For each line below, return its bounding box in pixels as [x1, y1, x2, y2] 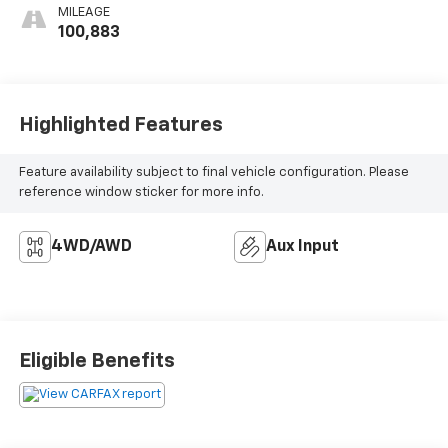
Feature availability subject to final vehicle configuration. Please [18, 166, 409, 180]
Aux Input [266, 239, 339, 256]
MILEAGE [57, 6, 110, 20]
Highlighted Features [18, 114, 223, 135]
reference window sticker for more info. [18, 186, 264, 200]
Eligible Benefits [18, 351, 175, 372]
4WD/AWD [50, 239, 132, 256]
